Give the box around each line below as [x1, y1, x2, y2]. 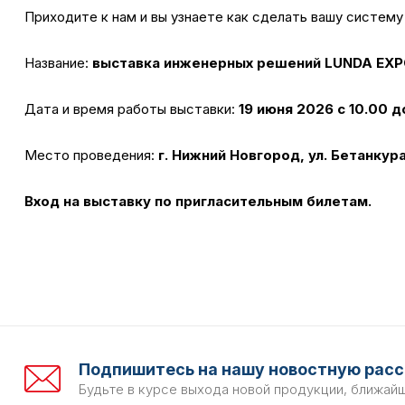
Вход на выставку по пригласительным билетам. [24, 192, 372, 210]
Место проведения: [24, 146, 158, 164]
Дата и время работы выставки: [24, 99, 239, 118]
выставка [92, 53, 164, 71]
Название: [24, 53, 92, 71]
